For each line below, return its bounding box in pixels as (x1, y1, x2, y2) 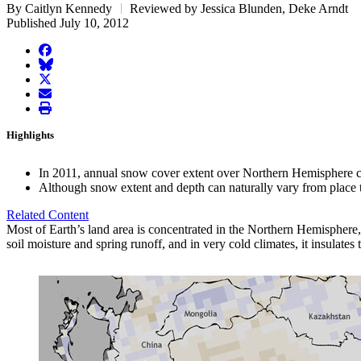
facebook (38, 43, 85, 57)
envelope (38, 86, 84, 101)
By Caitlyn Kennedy (6, 2, 115, 16)
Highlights (6, 129, 54, 142)
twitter (38, 72, 70, 86)
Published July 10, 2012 (6, 16, 129, 31)
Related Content (6, 208, 89, 222)
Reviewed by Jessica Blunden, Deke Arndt (130, 2, 348, 16)
